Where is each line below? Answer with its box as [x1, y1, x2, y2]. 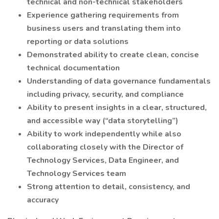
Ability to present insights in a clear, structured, [27, 102, 207, 113]
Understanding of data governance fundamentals [27, 76, 211, 87]
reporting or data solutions [27, 36, 129, 47]
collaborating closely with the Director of [27, 142, 183, 153]
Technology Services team [27, 168, 126, 179]
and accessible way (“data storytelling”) [27, 115, 178, 126]
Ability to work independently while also [27, 129, 181, 139]
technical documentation [27, 63, 120, 73]
